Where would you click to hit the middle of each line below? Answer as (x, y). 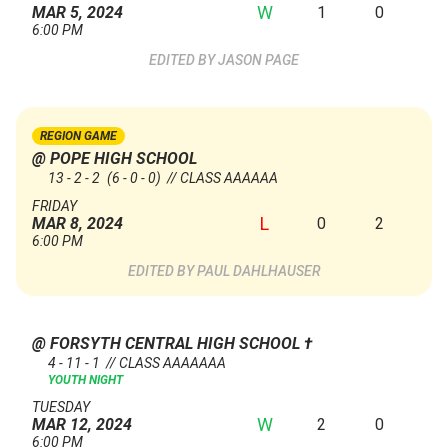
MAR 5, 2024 (77, 13)
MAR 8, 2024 (77, 224)
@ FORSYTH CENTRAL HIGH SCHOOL (168, 344)
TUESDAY (61, 407)
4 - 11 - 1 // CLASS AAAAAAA (137, 363)
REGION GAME (78, 136)
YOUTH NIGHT (85, 380)
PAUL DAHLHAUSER (258, 271)
